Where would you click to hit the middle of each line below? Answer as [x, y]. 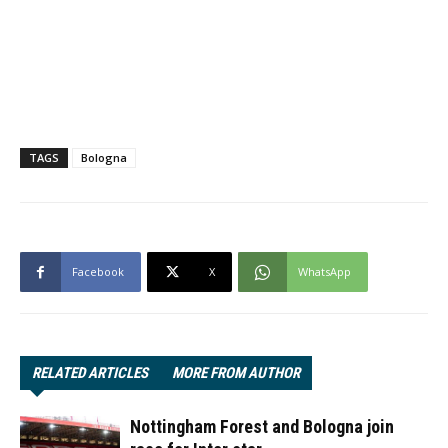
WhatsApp [324, 271]
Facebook [98, 271]
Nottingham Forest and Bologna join [262, 426]
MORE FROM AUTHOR [236, 373]
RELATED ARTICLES [90, 373]
